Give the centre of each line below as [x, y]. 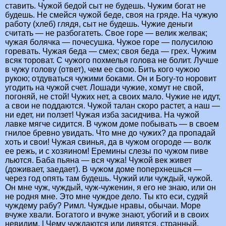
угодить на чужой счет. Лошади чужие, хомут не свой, [104, 88]
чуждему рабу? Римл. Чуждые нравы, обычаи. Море [103, 206]
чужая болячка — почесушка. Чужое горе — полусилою [109, 42]
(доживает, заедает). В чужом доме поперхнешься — [103, 169]
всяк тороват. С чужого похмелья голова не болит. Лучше [112, 61]
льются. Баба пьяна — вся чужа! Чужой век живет [98, 160]
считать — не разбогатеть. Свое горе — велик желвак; [106, 33]
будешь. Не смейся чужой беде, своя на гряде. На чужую [111, 15]
